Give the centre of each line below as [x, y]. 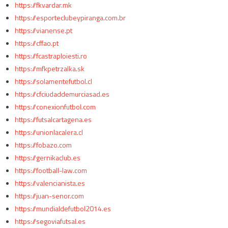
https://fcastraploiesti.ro [51, 55]
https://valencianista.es [50, 183]
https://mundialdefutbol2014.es [63, 208]
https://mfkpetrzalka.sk [49, 68]
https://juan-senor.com [49, 195]
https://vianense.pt [43, 30]
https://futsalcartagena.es [53, 119]
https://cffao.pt [36, 43]
